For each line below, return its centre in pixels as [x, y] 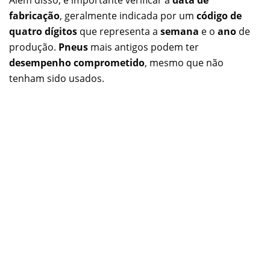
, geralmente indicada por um [128, 16]
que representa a [119, 32]
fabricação [34, 16]
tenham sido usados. [57, 79]
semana [180, 32]
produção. [34, 47]
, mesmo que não [184, 63]
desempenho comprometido [77, 63]
